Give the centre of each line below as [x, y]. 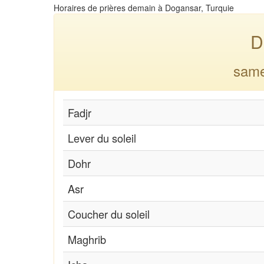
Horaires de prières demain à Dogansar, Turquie [144, 7]
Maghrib [87, 239]
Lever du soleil [102, 138]
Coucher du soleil [109, 214]
